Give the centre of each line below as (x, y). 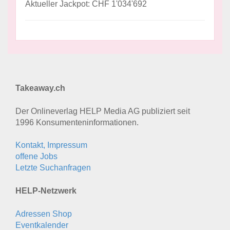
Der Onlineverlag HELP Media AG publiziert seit (103, 111)
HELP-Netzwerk (46, 191)
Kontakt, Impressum (51, 145)
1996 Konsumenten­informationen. (77, 123)
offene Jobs (36, 157)
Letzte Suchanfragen (53, 168)
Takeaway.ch (40, 88)
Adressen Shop (44, 214)
